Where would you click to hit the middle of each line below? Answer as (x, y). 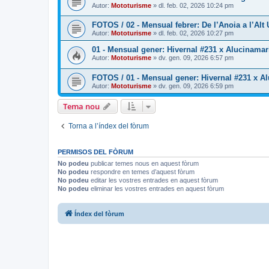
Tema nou (81, 107)
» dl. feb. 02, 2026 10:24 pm (192, 5)
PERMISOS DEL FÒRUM (95, 152)
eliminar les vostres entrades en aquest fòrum (156, 189)
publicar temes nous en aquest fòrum (144, 164)
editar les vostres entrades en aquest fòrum (153, 180)
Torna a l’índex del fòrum (109, 126)
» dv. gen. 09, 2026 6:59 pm (192, 86)
